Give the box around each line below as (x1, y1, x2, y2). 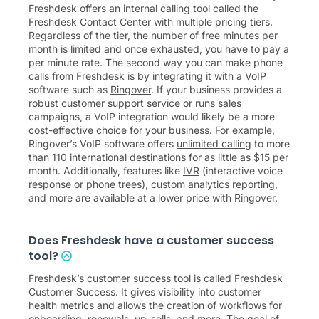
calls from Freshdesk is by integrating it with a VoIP (28, 70, 266, 83)
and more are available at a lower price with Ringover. (28, 192, 278, 204)
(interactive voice (199, 164, 283, 177)
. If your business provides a (151, 83, 282, 96)
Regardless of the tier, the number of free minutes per (28, 29, 278, 42)
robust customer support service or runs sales (28, 97, 241, 110)
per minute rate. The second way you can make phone (28, 56, 283, 69)
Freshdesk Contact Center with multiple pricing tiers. (28, 16, 273, 28)
